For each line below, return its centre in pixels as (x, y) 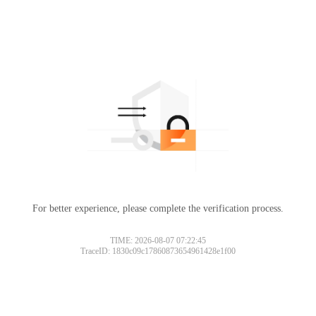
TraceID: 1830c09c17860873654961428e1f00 (158, 251)
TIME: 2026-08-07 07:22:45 (158, 240)
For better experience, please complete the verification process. (158, 208)
